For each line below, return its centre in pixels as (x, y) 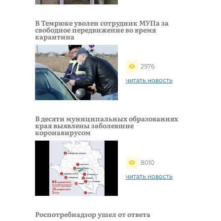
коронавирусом (63, 132)
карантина (55, 36)
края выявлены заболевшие (84, 125)
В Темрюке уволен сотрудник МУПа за (102, 22)
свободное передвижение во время (95, 29)
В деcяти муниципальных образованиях (107, 118)
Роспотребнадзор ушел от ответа (93, 214)
